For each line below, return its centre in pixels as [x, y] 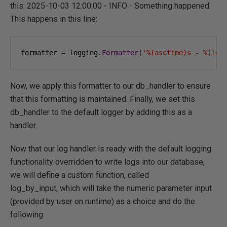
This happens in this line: [54, 19]
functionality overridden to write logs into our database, [107, 162]
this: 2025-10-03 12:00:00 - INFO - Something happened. [110, 6]
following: [27, 215]
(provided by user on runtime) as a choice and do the [103, 201]
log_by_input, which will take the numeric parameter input [111, 188]
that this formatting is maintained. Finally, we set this [103, 99]
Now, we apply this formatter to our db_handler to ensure [110, 86]
